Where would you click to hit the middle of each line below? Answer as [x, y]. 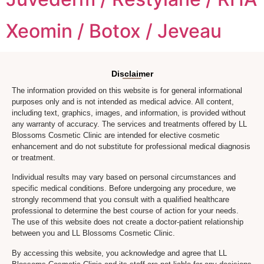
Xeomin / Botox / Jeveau [114, 31]
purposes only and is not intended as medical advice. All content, [123, 102]
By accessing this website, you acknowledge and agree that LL [119, 253]
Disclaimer [132, 74]
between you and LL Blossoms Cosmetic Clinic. [93, 233]
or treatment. [34, 158]
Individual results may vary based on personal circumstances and [124, 177]
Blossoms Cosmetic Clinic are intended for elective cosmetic [116, 135]
